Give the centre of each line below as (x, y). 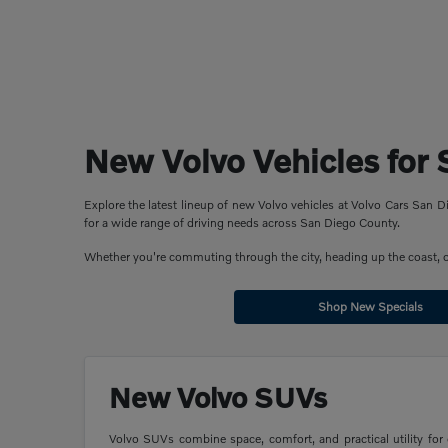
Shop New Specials (370, 307)
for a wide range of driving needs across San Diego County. (241, 223)
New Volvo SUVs (217, 398)
